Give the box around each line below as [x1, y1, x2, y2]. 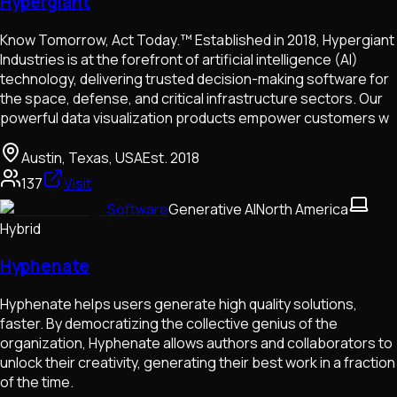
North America [256, 198, 348, 219]
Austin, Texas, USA [21, 147, 143, 167]
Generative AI [168, 198, 256, 219]
